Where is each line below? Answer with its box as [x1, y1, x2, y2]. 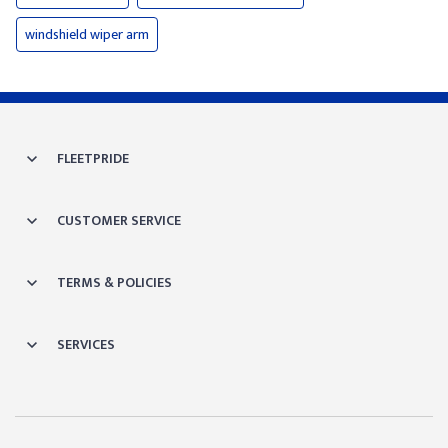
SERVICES [57, 333, 115, 356]
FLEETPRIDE [57, 147, 129, 170]
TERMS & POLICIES [57, 271, 172, 294]
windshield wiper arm [25, 23, 149, 46]
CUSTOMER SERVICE [57, 209, 181, 232]
